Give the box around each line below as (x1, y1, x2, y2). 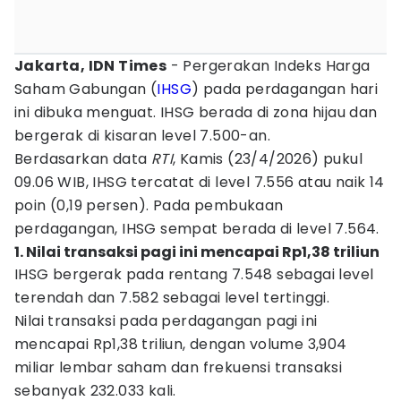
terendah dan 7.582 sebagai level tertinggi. (14, 287, 330, 308)
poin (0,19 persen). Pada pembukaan (14, 195, 284, 216)
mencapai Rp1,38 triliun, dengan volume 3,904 (14, 334, 347, 354)
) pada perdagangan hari (192, 79, 379, 99)
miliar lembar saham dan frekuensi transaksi (14, 357, 343, 378)
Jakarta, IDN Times (14, 55, 167, 76)
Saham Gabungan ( (14, 79, 158, 99)
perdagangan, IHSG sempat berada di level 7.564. (14, 218, 380, 239)
